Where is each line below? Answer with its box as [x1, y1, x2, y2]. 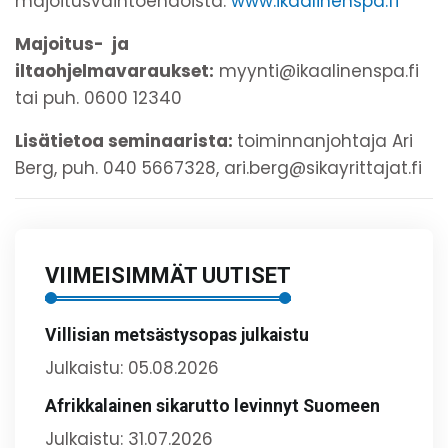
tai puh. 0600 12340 [15, 85, 182, 110]
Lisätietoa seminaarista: [15, 128, 237, 153]
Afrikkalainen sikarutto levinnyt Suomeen [45, 395, 380, 416]
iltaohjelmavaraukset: [15, 58, 214, 83]
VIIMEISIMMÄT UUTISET [45, 262, 291, 288]
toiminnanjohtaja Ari [237, 128, 413, 153]
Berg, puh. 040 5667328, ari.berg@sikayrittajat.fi [15, 155, 422, 180]
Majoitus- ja [15, 31, 129, 56]
